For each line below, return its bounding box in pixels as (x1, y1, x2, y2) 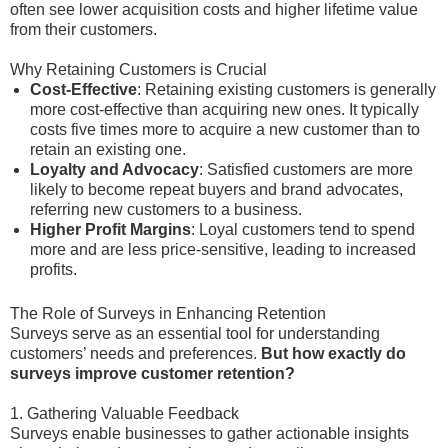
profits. (30, 261, 77, 278)
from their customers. (10, 21, 157, 38)
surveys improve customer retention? (10, 365, 295, 382)
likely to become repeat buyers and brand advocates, (30, 181, 403, 198)
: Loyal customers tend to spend (191, 221, 415, 238)
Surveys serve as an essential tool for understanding (10, 325, 380, 342)
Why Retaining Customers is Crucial (10, 61, 267, 78)
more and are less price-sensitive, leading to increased (30, 241, 416, 258)
